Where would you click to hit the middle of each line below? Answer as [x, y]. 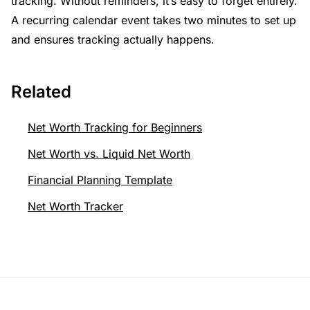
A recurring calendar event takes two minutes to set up [154, 20]
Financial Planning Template [100, 180]
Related [41, 92]
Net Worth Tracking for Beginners [115, 128]
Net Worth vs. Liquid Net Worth [109, 154]
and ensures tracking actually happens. [113, 40]
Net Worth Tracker [75, 207]
